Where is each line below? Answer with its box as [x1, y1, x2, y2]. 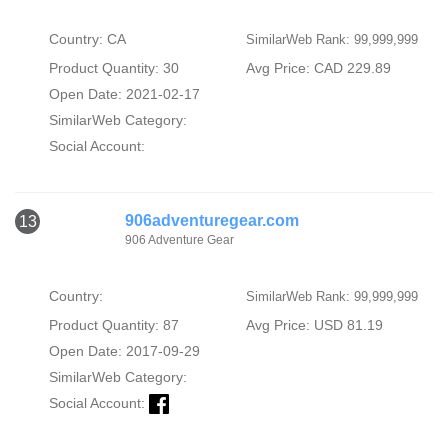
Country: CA [48, 30, 126, 47]
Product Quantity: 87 [48, 316, 179, 333]
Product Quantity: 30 [48, 59, 179, 76]
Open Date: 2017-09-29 [48, 342, 200, 359]
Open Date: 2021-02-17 [48, 85, 200, 102]
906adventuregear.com [125, 211, 299, 229]
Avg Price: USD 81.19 [245, 316, 383, 333]
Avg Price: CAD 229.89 [245, 59, 391, 76]
